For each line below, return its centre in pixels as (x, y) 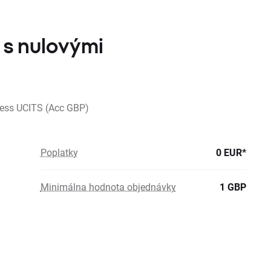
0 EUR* (231, 152)
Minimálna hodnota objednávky (108, 187)
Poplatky (59, 152)
